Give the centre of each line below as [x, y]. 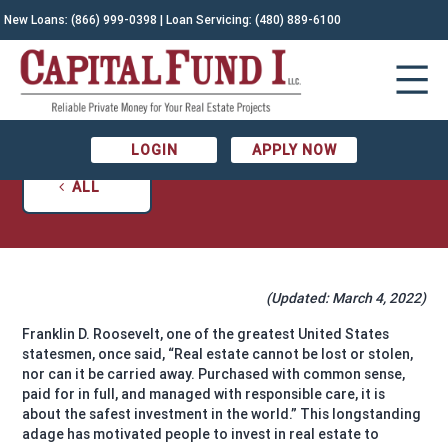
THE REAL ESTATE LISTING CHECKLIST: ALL [224, 59]
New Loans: [38, 19]
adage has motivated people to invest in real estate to [201, 434]
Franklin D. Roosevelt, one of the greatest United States [206, 334]
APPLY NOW [294, 150]
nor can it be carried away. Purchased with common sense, [214, 374]
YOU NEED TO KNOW [224, 87]
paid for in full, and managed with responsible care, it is [204, 394]
